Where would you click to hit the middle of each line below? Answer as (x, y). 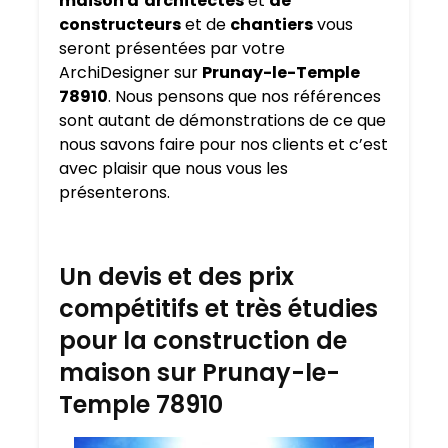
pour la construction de (203, 341)
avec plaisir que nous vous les (173, 169)
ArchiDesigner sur (130, 73)
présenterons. (114, 193)
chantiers (271, 25)
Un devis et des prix (176, 277)
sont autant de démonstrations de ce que (222, 121)
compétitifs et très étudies (218, 309)
